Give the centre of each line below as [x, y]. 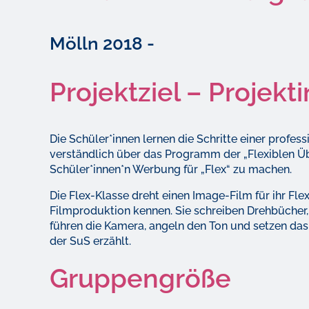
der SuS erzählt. [90, 241]
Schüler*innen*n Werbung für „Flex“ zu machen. [171, 170]
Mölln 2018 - [102, 43]
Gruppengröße [140, 279]
